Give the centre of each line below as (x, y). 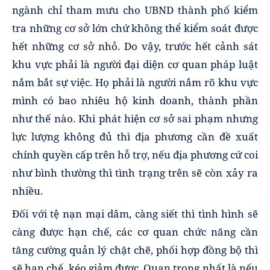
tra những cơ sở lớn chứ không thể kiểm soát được (135, 28)
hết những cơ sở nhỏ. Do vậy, (86, 46)
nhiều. (27, 190)
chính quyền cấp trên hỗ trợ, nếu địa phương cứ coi (135, 154)
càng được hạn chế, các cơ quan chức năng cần (135, 232)
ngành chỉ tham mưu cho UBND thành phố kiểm (135, 10)
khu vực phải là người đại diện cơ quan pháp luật (135, 64)
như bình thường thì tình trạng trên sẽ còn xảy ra (135, 172)
